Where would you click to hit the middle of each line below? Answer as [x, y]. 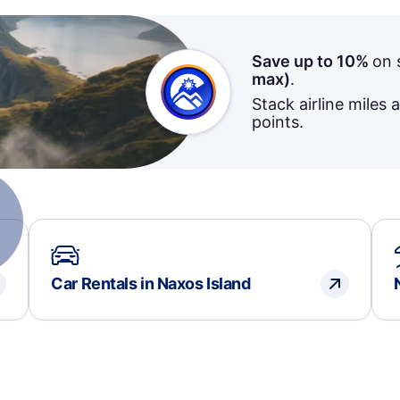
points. [277, 122]
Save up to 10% [312, 61]
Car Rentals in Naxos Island [151, 283]
